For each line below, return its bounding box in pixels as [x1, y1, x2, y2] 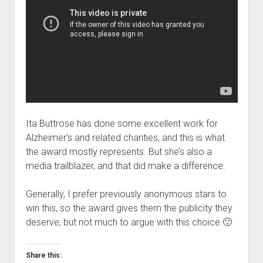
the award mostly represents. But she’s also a [25, 146, 212, 157]
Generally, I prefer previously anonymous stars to [25, 188, 227, 200]
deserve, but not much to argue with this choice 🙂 [25, 216, 232, 228]
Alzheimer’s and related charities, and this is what [25, 131, 225, 143]
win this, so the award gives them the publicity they [25, 202, 232, 214]
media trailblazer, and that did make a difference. [25, 160, 225, 171]
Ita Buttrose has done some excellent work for [25, 117, 218, 129]
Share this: [25, 251, 62, 259]
